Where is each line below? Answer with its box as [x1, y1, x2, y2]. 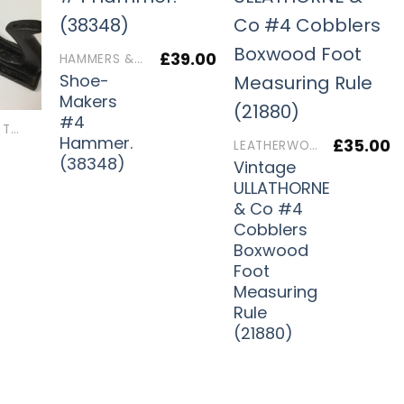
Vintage [234, 155, 297, 179]
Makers [59, 89, 117, 113]
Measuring [234, 280, 318, 303]
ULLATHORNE [234, 176, 331, 199]
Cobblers [234, 217, 308, 241]
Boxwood [234, 238, 309, 262]
